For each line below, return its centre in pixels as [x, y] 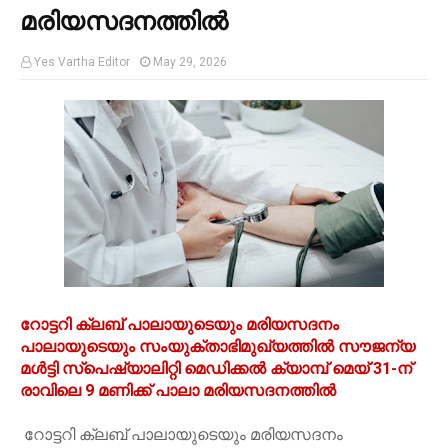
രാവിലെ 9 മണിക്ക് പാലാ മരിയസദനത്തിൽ [178, 391]
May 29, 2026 [190, 62]
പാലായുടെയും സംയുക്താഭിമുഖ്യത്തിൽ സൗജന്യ [217, 347]
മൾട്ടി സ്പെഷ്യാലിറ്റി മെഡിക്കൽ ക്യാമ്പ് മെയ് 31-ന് [216, 369]
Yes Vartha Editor [82, 62]
